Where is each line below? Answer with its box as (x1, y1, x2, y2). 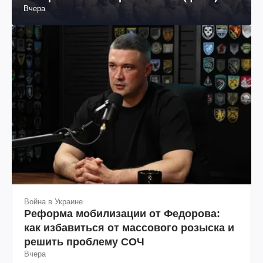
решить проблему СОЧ (24, 235, 144, 248)
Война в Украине (24, 197, 83, 206)
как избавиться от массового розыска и (24, 221, 234, 234)
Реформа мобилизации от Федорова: (24, 207, 220, 220)
